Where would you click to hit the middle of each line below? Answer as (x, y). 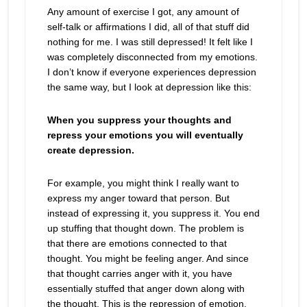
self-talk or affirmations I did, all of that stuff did (148, 27)
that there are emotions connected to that (137, 243)
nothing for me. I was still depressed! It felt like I (150, 42)
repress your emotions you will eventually (145, 135)
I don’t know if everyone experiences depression (151, 72)
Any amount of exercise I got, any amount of (143, 12)
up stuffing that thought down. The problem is (145, 228)
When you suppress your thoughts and (139, 120)
